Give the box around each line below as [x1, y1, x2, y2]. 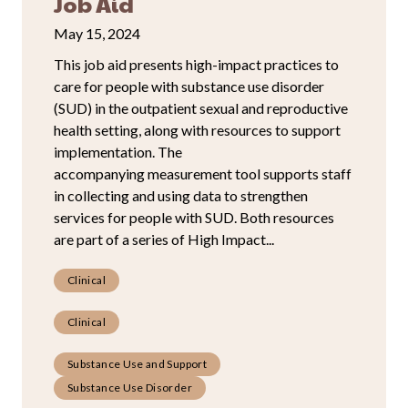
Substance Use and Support [67, 356, 207, 371]
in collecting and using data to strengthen [54, 186, 308, 204]
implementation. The [54, 142, 182, 160]
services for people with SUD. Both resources [54, 208, 334, 226]
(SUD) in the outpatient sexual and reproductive [54, 98, 348, 117]
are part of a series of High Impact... [54, 229, 274, 248]
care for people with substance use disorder [54, 76, 324, 95]
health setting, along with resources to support [54, 120, 341, 138]
